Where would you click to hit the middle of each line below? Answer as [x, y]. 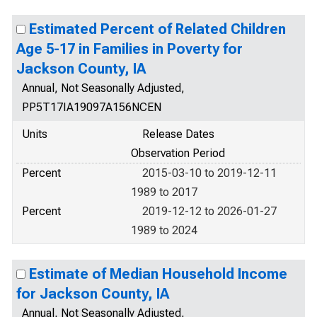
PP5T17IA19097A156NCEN [92, 107]
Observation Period [178, 153]
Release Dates [178, 134]
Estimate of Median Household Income [158, 274]
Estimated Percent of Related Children [157, 29]
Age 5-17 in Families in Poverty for [129, 49]
